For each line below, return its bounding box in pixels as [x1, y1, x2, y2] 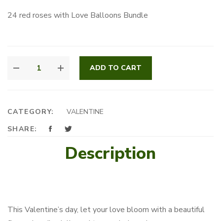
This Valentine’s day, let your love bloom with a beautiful [7, 204, 205, 215]
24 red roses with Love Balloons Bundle [7, 9, 148, 21]
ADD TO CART [90, 63, 142, 73]
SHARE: [7, 124, 37, 134]
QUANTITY [7, 80, 50, 90]
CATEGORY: [7, 107, 57, 116]
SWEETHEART [7, 56, 65, 66]
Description [65, 142, 156, 165]
